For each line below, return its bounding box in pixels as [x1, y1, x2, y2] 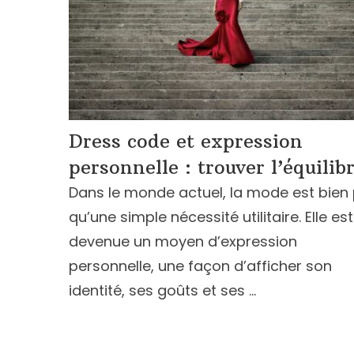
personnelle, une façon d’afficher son [69, 256, 332, 276]
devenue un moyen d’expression [69, 232, 297, 251]
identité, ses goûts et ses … [69, 281, 256, 300]
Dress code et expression [69, 129, 303, 153]
